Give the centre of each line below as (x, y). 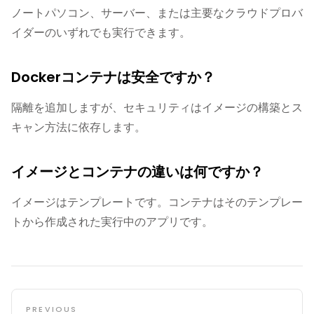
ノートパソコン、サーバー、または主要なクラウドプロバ (157, 13)
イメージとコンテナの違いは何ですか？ (137, 172)
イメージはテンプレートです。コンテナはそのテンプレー (157, 202)
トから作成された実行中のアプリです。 (112, 222)
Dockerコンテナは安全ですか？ (113, 77)
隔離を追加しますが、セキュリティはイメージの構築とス (157, 108)
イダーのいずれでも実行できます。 (101, 33)
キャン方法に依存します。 (78, 127)
